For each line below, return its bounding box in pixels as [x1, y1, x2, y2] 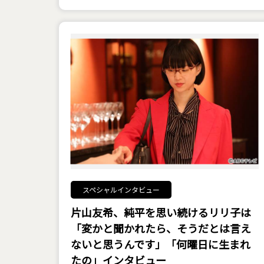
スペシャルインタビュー [82, 184, 160, 194]
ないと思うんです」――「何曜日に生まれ [70, 236, 250, 252]
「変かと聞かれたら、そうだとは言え [70, 220, 251, 236]
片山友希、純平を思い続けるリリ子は [70, 204, 251, 220]
